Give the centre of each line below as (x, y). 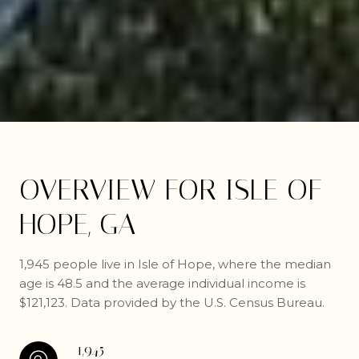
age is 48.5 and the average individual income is (162, 283)
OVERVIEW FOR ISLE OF (171, 190)
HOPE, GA (77, 224)
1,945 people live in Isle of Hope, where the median (175, 264)
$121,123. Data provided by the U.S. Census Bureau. (172, 303)
